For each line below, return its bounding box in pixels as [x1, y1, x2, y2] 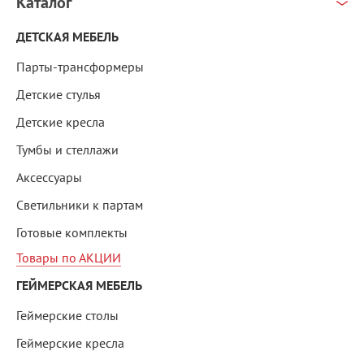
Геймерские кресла [16, 335, 124, 352]
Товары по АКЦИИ [16, 249, 121, 266]
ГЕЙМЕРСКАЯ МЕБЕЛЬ [16, 277, 142, 295]
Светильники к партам [16, 197, 143, 214]
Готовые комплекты [16, 224, 128, 241]
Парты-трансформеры [16, 58, 144, 76]
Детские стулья [16, 86, 101, 103]
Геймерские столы [16, 307, 119, 324]
